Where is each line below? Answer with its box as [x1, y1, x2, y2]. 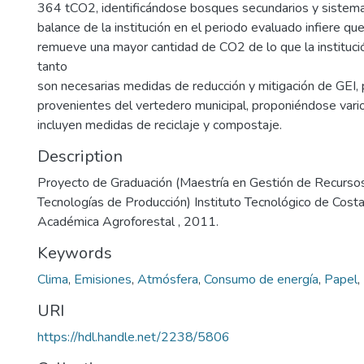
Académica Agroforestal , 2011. [37, 213, 219, 231]
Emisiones [74, 271, 132, 288]
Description [37, 145, 123, 167]
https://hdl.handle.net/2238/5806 [37, 328, 230, 346]
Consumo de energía [204, 271, 318, 288]
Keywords [37, 242, 112, 264]
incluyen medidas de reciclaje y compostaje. [37, 116, 282, 134]
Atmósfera [137, 271, 198, 288]
